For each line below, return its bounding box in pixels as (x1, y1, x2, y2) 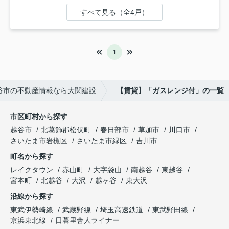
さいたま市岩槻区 (10, 136, 67, 145)
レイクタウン (10, 166, 55, 174)
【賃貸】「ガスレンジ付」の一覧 (117, 86, 224, 95)
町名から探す (10, 152, 53, 161)
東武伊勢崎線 (10, 205, 55, 214)
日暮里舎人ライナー (55, 216, 120, 225)
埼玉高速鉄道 (100, 205, 145, 214)
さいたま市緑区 (77, 136, 127, 145)
